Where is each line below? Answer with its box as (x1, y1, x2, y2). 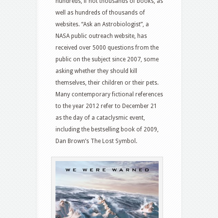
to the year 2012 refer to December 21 (55, 103, 157, 110)
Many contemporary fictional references (55, 91, 163, 98)
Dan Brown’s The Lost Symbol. (55, 138, 137, 145)
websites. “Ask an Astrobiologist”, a (55, 21, 149, 28)
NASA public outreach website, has (55, 33, 147, 40)
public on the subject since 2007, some (55, 56, 159, 63)
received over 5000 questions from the (55, 44, 159, 52)
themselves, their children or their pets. (55, 79, 159, 87)
